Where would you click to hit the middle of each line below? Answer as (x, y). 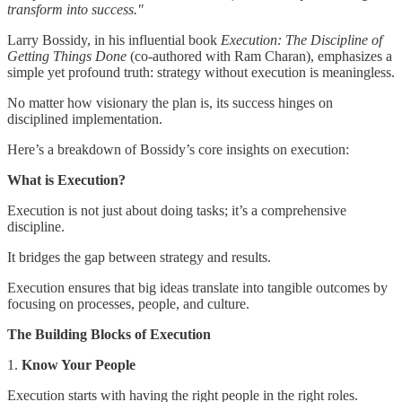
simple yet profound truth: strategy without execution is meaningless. (201, 72)
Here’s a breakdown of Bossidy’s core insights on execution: (178, 149)
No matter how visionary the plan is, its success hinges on (170, 102)
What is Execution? (66, 179)
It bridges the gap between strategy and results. (139, 257)
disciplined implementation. (85, 118)
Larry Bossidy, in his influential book (114, 39)
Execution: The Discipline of (301, 39)
